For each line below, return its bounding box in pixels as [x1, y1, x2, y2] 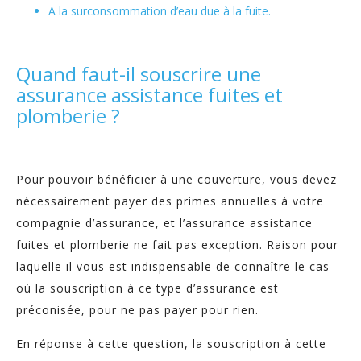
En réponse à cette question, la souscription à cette [16, 336, 326, 351]
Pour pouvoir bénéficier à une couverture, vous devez [16, 172, 337, 187]
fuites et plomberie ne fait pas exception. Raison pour [16, 237, 338, 252]
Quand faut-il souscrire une [16, 60, 261, 87]
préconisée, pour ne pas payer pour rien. [16, 302, 259, 317]
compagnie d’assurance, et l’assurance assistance [16, 215, 313, 230]
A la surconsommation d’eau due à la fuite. [48, 3, 271, 19]
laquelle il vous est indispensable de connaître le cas [16, 259, 330, 274]
